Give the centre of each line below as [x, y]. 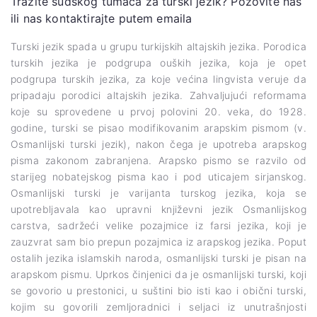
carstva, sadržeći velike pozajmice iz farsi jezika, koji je [158, 225]
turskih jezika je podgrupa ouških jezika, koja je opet [158, 62]
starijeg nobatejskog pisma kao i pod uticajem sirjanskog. [158, 176]
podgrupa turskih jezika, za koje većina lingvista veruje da [158, 79]
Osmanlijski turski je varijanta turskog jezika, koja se [158, 192]
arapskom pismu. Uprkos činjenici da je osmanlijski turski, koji [158, 274]
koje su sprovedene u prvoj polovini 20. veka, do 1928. [158, 111]
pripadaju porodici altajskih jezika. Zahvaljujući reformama [158, 95]
